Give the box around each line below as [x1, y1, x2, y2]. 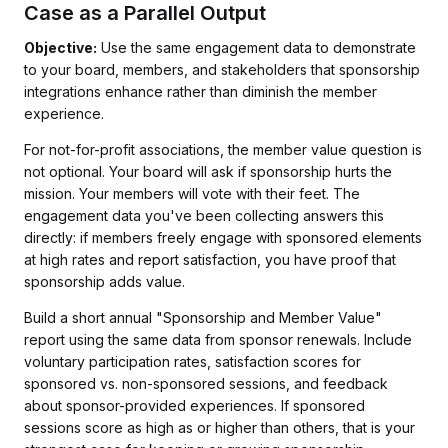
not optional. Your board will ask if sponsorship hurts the [24, 163, 392, 180]
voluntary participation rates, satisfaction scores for [24, 353, 361, 370]
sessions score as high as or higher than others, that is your [24, 419, 415, 436]
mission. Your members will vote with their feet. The [24, 185, 360, 202]
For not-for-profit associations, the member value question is [24, 141, 422, 158]
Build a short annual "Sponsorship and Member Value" [24, 309, 382, 326]
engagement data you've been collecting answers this [24, 207, 384, 224]
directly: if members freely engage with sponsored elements [24, 229, 422, 246]
